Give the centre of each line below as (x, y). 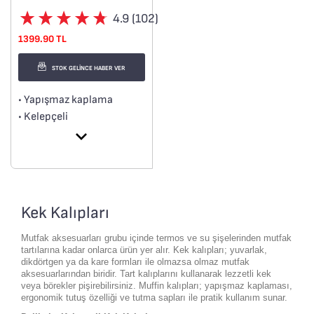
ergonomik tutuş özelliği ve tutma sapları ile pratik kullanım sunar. (154, 298)
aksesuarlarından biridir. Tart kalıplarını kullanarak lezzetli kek (146, 274)
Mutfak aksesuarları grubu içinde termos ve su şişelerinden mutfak (156, 238)
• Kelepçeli (43, 117)
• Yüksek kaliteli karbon (73, 134)
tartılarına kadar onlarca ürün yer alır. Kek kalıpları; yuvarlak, (144, 250)
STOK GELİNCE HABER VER (88, 68)
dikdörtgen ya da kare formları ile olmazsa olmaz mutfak (135, 262)
